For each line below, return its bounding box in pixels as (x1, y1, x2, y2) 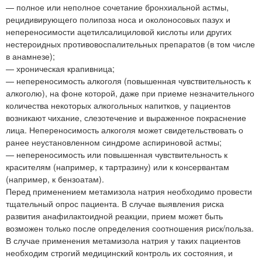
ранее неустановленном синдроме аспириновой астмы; (6, 136, 222, 149)
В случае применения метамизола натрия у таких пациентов (6, 235, 240, 247)
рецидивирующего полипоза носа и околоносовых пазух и (6, 13, 230, 26)
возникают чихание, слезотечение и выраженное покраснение (6, 112, 246, 124)
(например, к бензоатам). (6, 173, 104, 185)
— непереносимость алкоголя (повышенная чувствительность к (6, 75, 251, 87)
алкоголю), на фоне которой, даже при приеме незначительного (6, 87, 254, 99)
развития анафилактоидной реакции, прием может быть (6, 210, 223, 222)
